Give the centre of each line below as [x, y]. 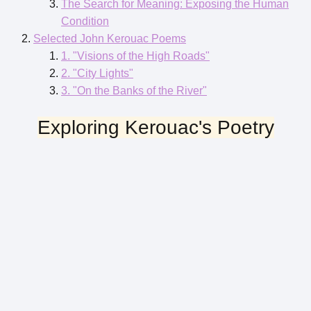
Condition [85, 21]
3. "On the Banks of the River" [134, 90]
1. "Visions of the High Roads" [135, 56]
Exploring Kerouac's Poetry [155, 127]
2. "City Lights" [97, 73]
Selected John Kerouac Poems [110, 38]
